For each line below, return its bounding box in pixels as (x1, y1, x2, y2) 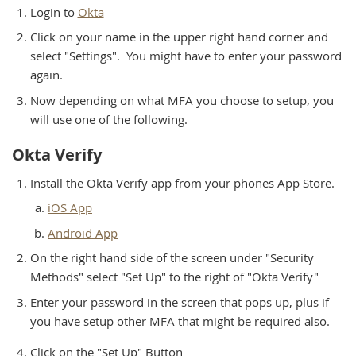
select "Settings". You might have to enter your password (29, 48, 342, 64)
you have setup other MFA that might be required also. (29, 312, 330, 329)
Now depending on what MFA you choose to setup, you (29, 91, 334, 108)
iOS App (48, 199, 92, 215)
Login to (29, 3, 78, 20)
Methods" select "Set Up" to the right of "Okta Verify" (29, 269, 319, 284)
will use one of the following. (29, 110, 188, 127)
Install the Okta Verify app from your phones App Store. (29, 174, 335, 191)
